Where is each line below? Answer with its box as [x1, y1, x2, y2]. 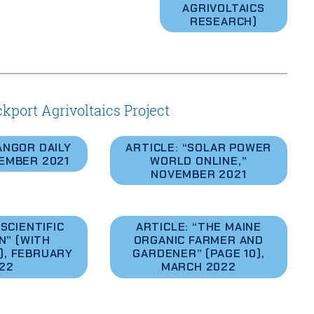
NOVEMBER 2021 [151, 166, 247, 182]
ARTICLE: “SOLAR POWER [125, 139, 272, 155]
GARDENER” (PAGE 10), [132, 246, 265, 261]
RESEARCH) [189, 13, 258, 29]
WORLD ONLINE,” [150, 153, 247, 168]
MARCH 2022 [161, 259, 236, 275]
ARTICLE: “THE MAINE [135, 219, 261, 235]
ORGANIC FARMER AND [133, 233, 264, 248]
